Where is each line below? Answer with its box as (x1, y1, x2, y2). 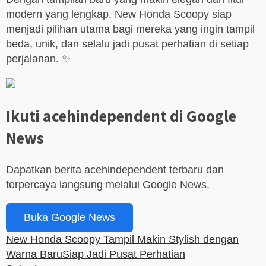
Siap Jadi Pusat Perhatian (62, 248, 185, 260)
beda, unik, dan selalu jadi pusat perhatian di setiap (6, 38, 249, 50)
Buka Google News (24, 211, 115, 223)
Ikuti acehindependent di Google (6, 106, 236, 126)
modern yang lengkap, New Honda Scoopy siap (6, 8, 232, 21)
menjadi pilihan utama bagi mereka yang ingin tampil (6, 23, 255, 36)
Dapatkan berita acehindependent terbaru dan (6, 163, 224, 176)
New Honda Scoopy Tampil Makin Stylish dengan (6, 233, 239, 245)
